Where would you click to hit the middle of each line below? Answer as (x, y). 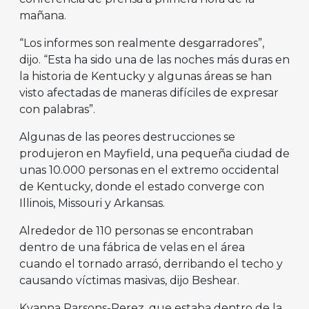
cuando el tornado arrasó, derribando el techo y (151, 264)
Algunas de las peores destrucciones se (127, 137)
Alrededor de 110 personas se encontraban (136, 231)
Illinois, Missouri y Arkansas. (92, 203)
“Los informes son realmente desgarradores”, (142, 43)
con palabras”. (57, 110)
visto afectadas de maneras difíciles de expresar (149, 93)
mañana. (43, 16)
